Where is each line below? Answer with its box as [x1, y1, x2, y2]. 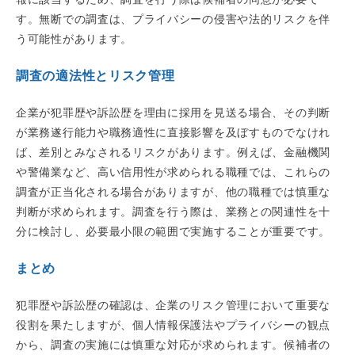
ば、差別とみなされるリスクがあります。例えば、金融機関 [16, 146, 330, 159]
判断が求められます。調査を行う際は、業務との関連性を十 [16, 205, 330, 219]
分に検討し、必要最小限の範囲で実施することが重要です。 [16, 225, 330, 239]
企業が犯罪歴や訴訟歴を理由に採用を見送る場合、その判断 [16, 106, 330, 120]
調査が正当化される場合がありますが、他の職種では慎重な [16, 185, 330, 199]
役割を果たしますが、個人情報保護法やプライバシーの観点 [16, 319, 330, 332]
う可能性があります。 [16, 32, 132, 46]
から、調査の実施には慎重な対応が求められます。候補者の [16, 338, 330, 352]
